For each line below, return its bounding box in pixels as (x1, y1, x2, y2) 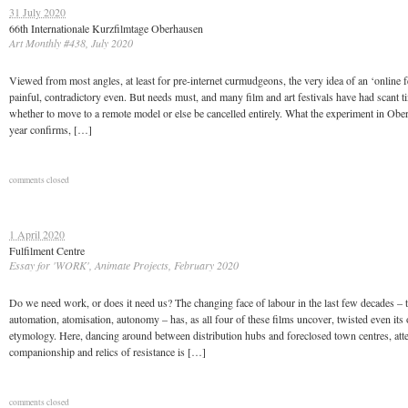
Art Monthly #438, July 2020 (9, 36, 133, 50)
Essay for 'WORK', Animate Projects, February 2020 (9, 258, 239, 272)
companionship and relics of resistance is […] (9, 344, 206, 359)
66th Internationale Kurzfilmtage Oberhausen (9, 21, 203, 36)
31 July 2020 (9, 5, 66, 19)
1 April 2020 (9, 227, 65, 241)
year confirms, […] (9, 122, 92, 137)
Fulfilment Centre (9, 243, 85, 258)
